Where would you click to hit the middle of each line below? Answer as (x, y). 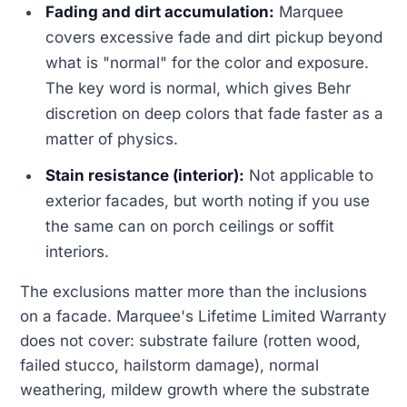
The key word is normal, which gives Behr (199, 88)
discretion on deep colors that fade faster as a (215, 113)
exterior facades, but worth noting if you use (208, 200)
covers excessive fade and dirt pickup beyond (214, 37)
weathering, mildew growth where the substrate (195, 389)
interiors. (78, 251)
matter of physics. (112, 139)
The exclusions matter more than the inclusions (194, 291)
